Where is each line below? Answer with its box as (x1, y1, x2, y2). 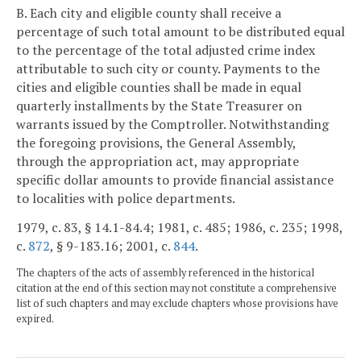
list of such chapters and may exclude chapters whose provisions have (16, 297, 338, 311)
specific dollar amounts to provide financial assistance (16, 170, 334, 189)
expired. (16, 312, 54, 326)
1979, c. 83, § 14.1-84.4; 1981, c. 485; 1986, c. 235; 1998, (16, 218, 342, 236)
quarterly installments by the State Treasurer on (16, 96, 302, 114)
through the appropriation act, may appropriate (16, 151, 299, 170)
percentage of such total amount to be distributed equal (16, 22, 345, 40)
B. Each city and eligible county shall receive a (16, 3, 281, 22)
